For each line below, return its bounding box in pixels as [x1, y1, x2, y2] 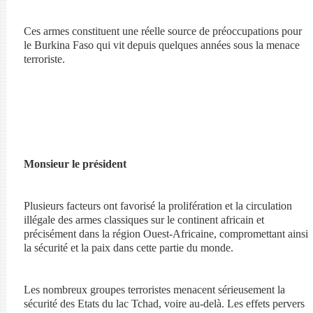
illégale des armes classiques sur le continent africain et [23, 214, 264, 226]
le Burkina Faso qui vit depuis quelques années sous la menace [23, 39, 300, 51]
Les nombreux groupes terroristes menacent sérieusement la [23, 284, 285, 296]
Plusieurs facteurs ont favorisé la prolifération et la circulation [23, 200, 292, 212]
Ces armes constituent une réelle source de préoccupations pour [23, 25, 302, 37]
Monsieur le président [23, 158, 126, 170]
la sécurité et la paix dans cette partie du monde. [23, 242, 233, 254]
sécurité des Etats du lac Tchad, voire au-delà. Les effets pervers [23, 298, 305, 310]
